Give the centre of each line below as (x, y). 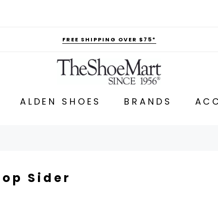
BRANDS (148, 101)
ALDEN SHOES (61, 101)
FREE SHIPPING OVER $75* (109, 39)
